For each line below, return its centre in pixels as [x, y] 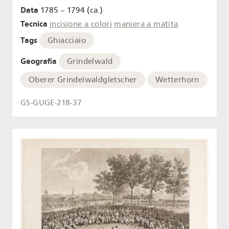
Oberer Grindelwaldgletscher [83, 79]
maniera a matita [146, 24]
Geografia [39, 61]
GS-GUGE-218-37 [51, 102]
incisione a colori [81, 24]
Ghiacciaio [67, 40]
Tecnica [34, 24]
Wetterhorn [177, 79]
